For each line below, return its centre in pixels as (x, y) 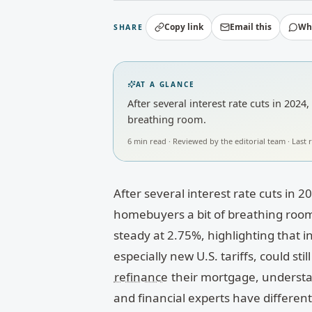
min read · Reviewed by (176, 141)
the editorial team (253, 141)
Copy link (184, 27)
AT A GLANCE (165, 84)
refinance (141, 276)
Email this (251, 27)
